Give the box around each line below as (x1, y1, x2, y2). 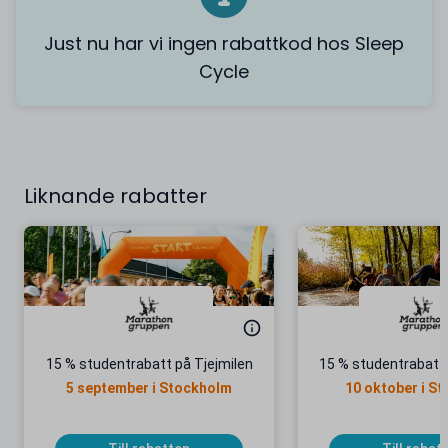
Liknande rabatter (24, 182, 207, 211)
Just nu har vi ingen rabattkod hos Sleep (44, 31, 404, 57)
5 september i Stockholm (66, 380, 232, 397)
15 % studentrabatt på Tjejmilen (45, 356, 253, 373)
